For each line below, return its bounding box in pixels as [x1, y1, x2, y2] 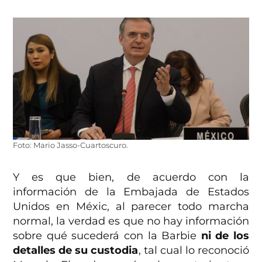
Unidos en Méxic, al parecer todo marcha [13, 200, 249, 213]
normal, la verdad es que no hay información [13, 215, 249, 228]
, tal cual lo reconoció [138, 244, 249, 257]
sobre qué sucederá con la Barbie [13, 229, 201, 243]
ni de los [201, 229, 249, 243]
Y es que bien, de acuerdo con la [13, 171, 249, 184]
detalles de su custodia [13, 244, 139, 257]
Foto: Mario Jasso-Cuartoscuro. [13, 141, 129, 150]
